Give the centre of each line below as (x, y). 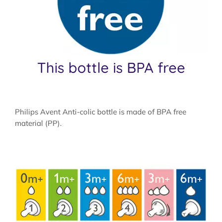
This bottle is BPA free (111, 67)
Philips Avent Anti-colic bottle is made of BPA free (101, 111)
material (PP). (38, 123)
